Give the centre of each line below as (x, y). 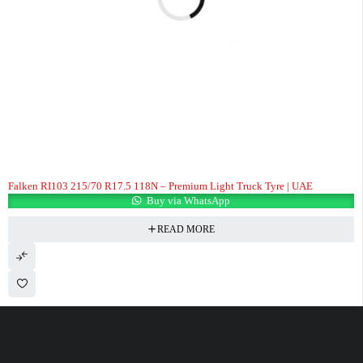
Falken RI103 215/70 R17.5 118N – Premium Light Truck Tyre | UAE (160, 186)
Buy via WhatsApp (187, 201)
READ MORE (186, 229)
